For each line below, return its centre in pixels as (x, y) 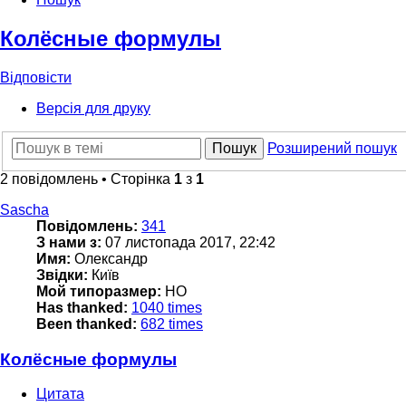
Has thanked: (82, 307)
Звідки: (62, 275)
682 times (172, 324)
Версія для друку (93, 109)
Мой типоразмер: (99, 291)
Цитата (60, 394)
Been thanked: (87, 324)
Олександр (109, 258)
